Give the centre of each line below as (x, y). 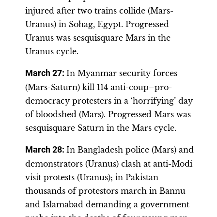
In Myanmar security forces (122, 73)
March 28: (46, 150)
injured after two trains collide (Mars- (99, 11)
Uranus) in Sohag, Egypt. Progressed (97, 24)
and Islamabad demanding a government (107, 204)
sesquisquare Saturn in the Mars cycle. (101, 128)
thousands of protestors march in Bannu (105, 191)
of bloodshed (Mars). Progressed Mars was (108, 114)
